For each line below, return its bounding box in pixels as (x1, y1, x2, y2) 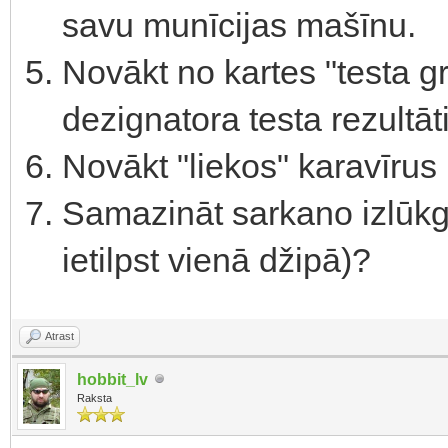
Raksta (77, 391, 112, 404)
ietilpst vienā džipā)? (62, 240, 371, 279)
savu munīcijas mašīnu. (62, 5, 416, 44)
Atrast (45, 329, 74, 342)
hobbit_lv (77, 370, 148, 388)
